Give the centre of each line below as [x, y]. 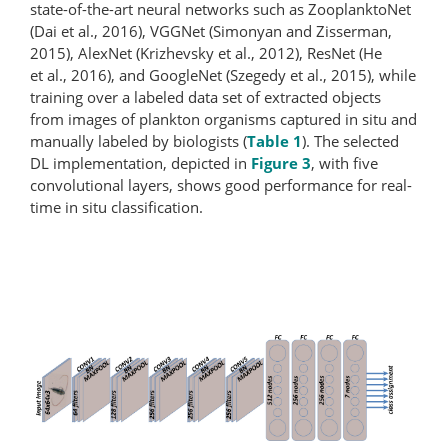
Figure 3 [281, 162]
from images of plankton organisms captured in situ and [223, 118]
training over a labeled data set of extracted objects [205, 96]
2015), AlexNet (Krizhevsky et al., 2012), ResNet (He [206, 52]
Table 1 [274, 140]
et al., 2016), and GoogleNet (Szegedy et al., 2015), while [223, 74]
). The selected [350, 140]
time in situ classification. [116, 206]
